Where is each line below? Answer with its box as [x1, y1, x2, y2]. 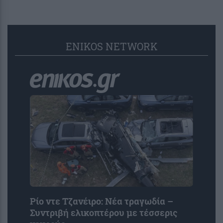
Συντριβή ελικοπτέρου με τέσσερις [30, 207, 177, 219]
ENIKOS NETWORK [65, 40, 158, 53]
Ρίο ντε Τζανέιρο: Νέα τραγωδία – [30, 196, 173, 208]
